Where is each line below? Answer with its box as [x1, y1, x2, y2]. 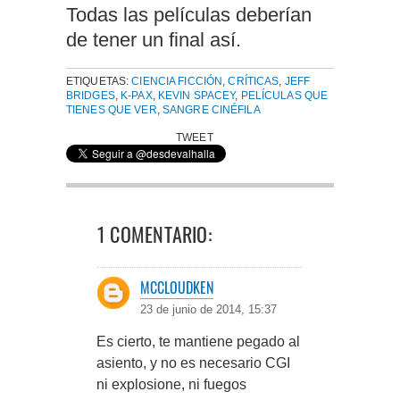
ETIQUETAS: [66, 74, 132, 87]
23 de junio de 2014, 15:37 [140, 302, 277, 316]
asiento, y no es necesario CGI [96, 354, 290, 371]
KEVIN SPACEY [157, 88, 236, 102]
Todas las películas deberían [66, 4, 312, 27]
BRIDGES [66, 88, 115, 102]
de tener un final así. [66, 29, 241, 52]
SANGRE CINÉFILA [162, 103, 261, 116]
